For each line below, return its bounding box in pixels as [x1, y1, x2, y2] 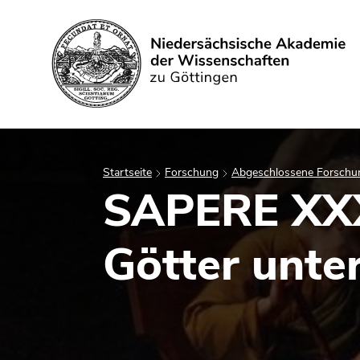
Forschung [165, 165, 219, 180]
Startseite [103, 165, 152, 180]
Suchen [129, 68, 174, 86]
